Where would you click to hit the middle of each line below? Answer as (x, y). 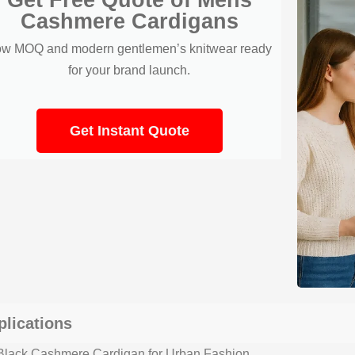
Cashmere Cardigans (129, 21)
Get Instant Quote (129, 130)
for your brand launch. (130, 70)
